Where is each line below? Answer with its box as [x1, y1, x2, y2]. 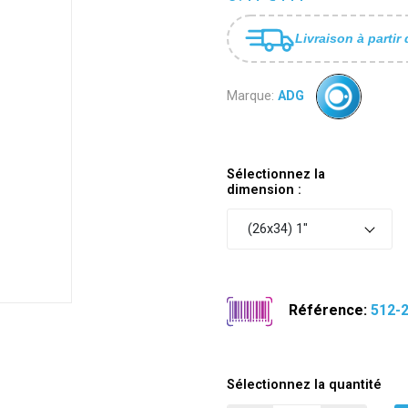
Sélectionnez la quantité [227, 377, 382, 393]
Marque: [227, 87, 274, 104]
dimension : [227, 181, 301, 198]
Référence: [285, 301, 372, 320]
